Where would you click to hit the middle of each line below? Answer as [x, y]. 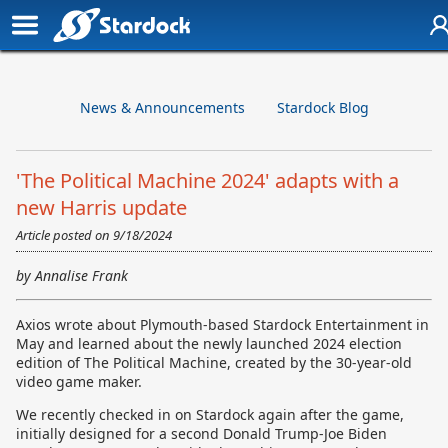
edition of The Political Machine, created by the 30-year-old [214, 362]
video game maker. [79, 381]
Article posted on [64, 235]
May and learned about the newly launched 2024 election [209, 343]
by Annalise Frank [72, 275]
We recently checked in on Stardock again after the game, [210, 414]
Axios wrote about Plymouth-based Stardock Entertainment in [222, 324]
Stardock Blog [322, 107]
